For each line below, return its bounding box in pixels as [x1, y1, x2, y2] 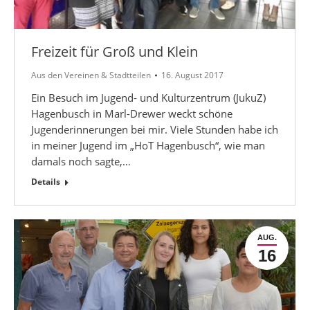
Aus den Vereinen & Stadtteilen [31, 69, 151, 81]
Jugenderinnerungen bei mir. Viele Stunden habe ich [31, 122, 278, 136]
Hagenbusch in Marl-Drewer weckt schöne [31, 106, 232, 120]
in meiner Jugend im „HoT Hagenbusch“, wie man [31, 138, 265, 152]
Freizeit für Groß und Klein [31, 42, 198, 61]
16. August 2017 [161, 69, 224, 81]
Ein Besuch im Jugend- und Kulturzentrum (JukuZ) [31, 90, 266, 104]
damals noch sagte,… [31, 154, 131, 168]
